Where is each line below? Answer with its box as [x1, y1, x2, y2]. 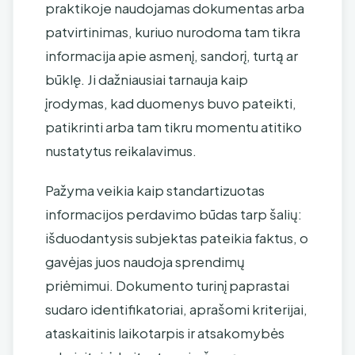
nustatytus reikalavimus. [45, 142, 197, 159]
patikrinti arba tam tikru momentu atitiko [45, 118, 302, 136]
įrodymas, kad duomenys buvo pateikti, [45, 94, 296, 112]
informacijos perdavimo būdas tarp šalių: [45, 205, 302, 223]
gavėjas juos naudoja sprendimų [45, 253, 245, 270]
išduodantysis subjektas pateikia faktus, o [45, 229, 308, 246]
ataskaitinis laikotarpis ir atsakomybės [45, 324, 284, 342]
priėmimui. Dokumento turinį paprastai [45, 277, 289, 294]
